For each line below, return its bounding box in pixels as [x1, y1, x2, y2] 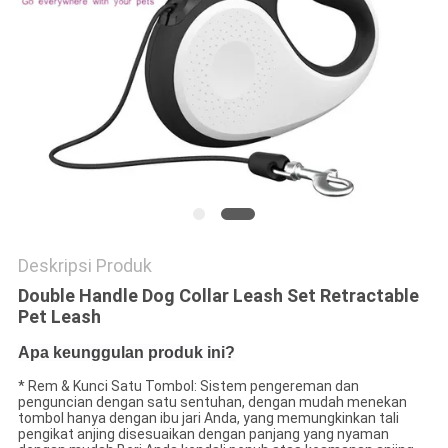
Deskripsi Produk [17, 255, 152, 277]
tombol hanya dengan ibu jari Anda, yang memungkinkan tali [17, 410, 399, 427]
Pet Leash [17, 306, 101, 328]
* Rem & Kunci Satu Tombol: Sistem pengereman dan [17, 378, 359, 395]
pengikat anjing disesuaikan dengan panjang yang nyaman [17, 426, 389, 443]
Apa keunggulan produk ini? [17, 344, 235, 362]
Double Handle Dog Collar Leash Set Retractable [17, 285, 419, 307]
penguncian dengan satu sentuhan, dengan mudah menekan [17, 394, 407, 411]
